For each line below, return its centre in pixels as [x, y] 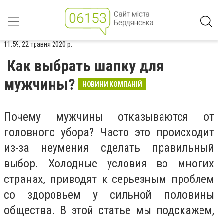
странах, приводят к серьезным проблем [109, 179]
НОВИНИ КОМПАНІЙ [112, 84]
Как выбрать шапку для [85, 66]
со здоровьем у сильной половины [109, 195]
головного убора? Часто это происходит [109, 132]
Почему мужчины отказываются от [109, 117]
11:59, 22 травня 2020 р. [38, 44]
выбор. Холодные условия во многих [109, 163]
